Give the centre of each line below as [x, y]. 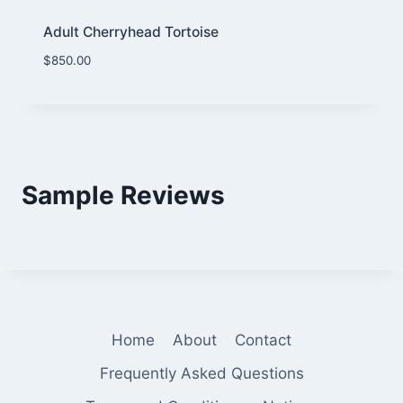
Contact [264, 340]
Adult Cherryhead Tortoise [130, 32]
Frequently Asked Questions [201, 373]
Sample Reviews [123, 195]
